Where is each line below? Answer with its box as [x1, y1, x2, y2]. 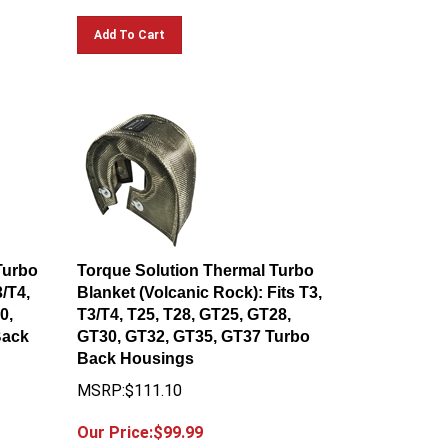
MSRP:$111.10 [77, 372, 183, 391]
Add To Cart [94, 19, 166, 33]
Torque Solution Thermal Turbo [77, 253, 315, 270]
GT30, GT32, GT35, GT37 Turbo [77, 319, 311, 336]
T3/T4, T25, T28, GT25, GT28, [77, 297, 292, 314]
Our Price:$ [77, 414, 164, 433]
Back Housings [77, 341, 195, 358]
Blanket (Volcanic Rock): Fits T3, [77, 275, 323, 292]
